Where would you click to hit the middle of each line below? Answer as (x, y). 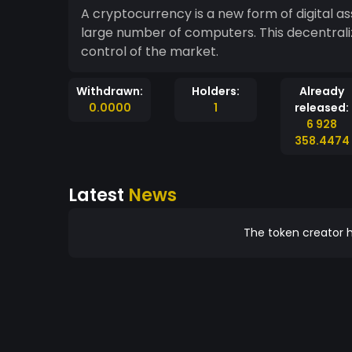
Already (322, 91)
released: (322, 108)
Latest (98, 195)
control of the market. (150, 51)
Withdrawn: (110, 91)
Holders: (216, 91)
